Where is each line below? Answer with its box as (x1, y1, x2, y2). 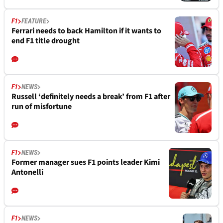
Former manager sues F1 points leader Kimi (11, 157, 160, 168)
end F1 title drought (11, 35, 80, 47)
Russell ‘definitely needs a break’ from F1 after (11, 91, 170, 103)
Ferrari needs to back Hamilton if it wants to (11, 25, 161, 37)
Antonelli (11, 167, 43, 178)
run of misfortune (11, 101, 72, 112)
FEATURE (21, 17, 46, 25)
